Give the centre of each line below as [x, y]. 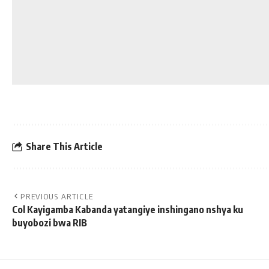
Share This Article [64, 146]
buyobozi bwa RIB [50, 223]
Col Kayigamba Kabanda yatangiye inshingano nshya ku [128, 210]
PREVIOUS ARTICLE [57, 197]
